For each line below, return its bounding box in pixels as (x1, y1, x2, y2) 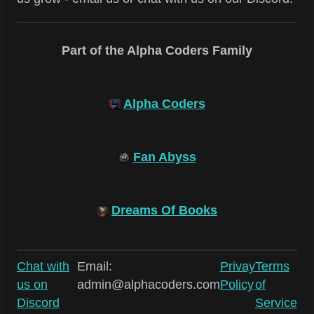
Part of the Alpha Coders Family (62, 43, 252, 58)
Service (254, 295, 297, 310)
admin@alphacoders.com (76, 277, 220, 292)
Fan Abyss (132, 149, 196, 164)
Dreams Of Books (111, 203, 217, 217)
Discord (17, 295, 60, 310)
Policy (219, 277, 254, 292)
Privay (219, 259, 255, 273)
